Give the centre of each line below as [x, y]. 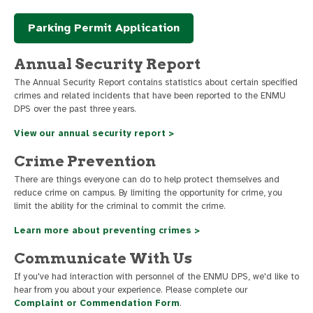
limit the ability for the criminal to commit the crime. [120, 206]
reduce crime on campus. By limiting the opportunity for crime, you [148, 193]
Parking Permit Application [104, 28]
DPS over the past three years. [75, 109]
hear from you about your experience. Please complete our [131, 290]
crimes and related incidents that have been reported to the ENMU [150, 96]
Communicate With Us [103, 259]
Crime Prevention [85, 161]
